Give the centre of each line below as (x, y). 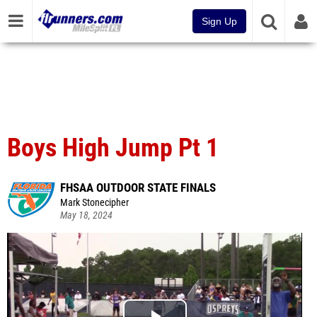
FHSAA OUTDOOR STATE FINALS (138, 188)
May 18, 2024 (86, 215)
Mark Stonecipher (94, 203)
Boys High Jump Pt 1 (113, 148)
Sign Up (219, 21)
